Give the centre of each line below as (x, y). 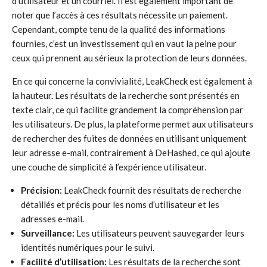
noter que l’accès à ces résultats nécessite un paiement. (120, 15)
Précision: (41, 190)
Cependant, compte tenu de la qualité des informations (119, 29)
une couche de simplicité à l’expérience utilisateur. (109, 167)
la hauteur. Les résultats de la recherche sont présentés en (126, 95)
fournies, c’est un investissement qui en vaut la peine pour (124, 44)
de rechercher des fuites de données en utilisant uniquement (129, 138)
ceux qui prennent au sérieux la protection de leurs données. (129, 58)
